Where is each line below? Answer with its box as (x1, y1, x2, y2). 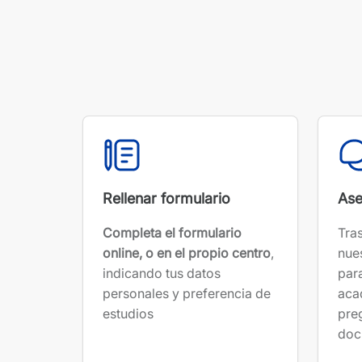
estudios (103, 305, 154, 322)
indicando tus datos (103, 264, 221, 281)
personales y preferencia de (103, 284, 271, 301)
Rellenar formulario (103, 189, 230, 207)
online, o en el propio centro (103, 244, 271, 261)
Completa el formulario (103, 224, 242, 241)
